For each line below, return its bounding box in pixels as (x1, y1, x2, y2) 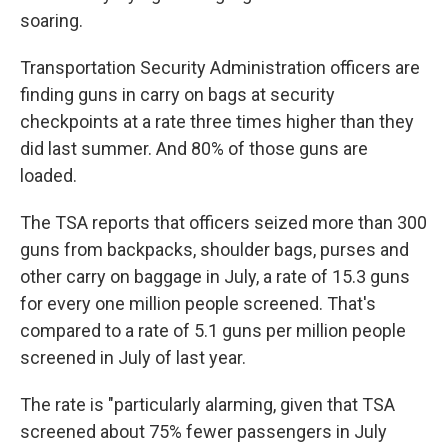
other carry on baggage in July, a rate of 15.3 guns (20, 266, 410, 287)
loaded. (20, 165, 77, 186)
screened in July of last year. (20, 347, 246, 368)
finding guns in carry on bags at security (20, 84, 335, 105)
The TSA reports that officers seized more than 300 (20, 212, 427, 233)
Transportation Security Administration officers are (20, 57, 420, 78)
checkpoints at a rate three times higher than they (20, 111, 414, 132)
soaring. (20, 10, 83, 31)
